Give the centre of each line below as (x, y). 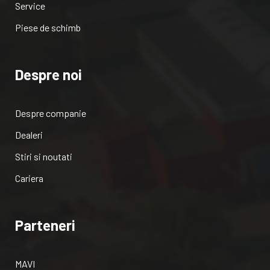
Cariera (29, 178)
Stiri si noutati (44, 156)
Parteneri (45, 225)
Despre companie (51, 113)
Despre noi (49, 74)
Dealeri (29, 134)
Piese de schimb (48, 27)
